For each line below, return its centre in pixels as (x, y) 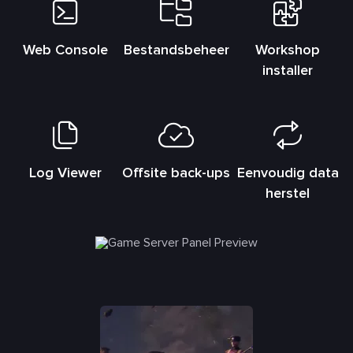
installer (288, 71)
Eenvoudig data (288, 173)
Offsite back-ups (176, 173)
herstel (288, 193)
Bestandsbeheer (176, 50)
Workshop (288, 50)
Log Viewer (65, 173)
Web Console (65, 50)
